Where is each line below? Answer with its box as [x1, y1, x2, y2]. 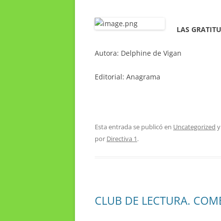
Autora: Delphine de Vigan [95, 48, 182, 58]
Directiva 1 [107, 134, 137, 143]
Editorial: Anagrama [95, 72, 160, 81]
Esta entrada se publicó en [95, 122, 173, 131]
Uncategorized [173, 122, 216, 131]
